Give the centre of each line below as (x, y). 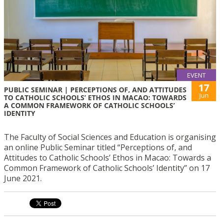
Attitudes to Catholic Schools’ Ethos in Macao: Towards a (108, 158)
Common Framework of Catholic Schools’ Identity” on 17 (107, 168)
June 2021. (23, 179)
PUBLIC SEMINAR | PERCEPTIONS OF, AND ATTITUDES (95, 90)
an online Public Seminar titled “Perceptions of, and (98, 148)
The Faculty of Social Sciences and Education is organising (110, 137)
